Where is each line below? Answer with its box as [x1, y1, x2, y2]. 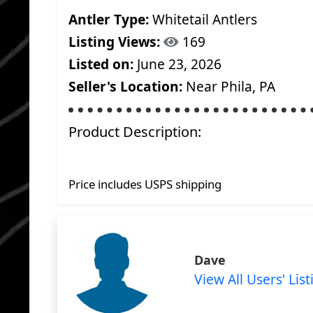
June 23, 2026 [133, 54, 221, 73]
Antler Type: [68, 10, 149, 29]
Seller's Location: [68, 77, 182, 96]
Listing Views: [68, 32, 160, 51]
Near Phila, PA [182, 77, 275, 96]
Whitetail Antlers [149, 10, 257, 29]
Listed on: [68, 54, 133, 73]
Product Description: [68, 122, 201, 141]
